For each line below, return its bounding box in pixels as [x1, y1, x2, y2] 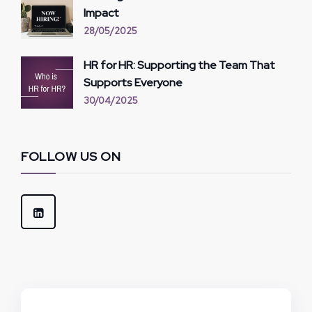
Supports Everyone [84, 75, 182, 90]
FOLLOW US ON [21, 148, 120, 164]
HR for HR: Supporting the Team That [84, 57, 275, 72]
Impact [84, 5, 119, 20]
